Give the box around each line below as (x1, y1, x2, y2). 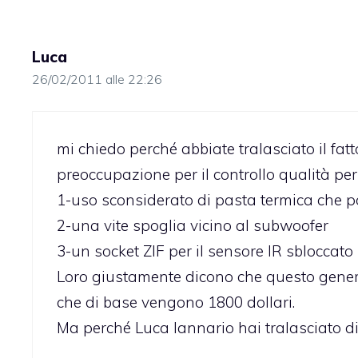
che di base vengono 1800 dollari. (57, 292, 295, 312)
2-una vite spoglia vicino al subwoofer (57, 216, 328, 236)
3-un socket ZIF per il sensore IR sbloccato (57, 241, 353, 261)
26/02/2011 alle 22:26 (32, 70, 162, 87)
